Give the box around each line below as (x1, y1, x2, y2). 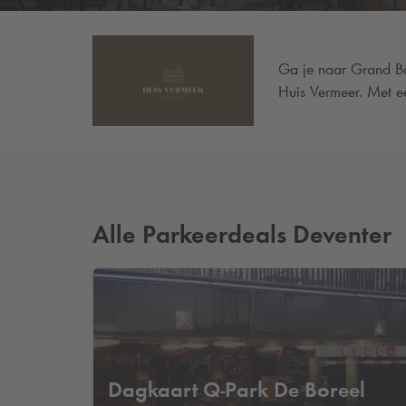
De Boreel (268, 375, 365, 402)
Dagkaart (108, 375, 203, 402)
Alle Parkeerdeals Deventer (92, 218, 391, 249)
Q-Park (203, 375, 268, 402)
